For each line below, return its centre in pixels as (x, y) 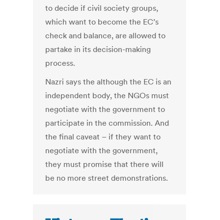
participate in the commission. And (107, 123)
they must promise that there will (105, 164)
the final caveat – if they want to (103, 137)
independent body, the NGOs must (107, 96)
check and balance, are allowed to (106, 36)
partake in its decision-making (98, 49)
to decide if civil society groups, (102, 8)
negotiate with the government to (105, 109)
